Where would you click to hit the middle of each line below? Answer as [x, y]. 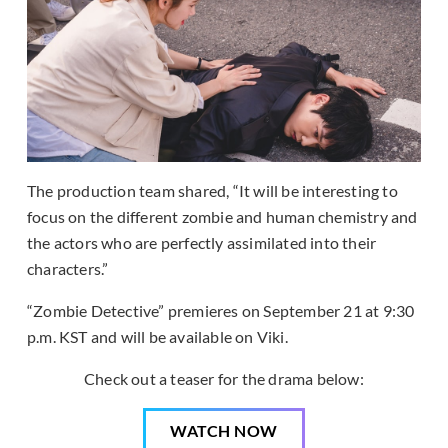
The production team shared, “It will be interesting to [212, 191]
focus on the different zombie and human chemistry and [222, 217]
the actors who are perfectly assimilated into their [202, 243]
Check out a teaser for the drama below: [224, 379]
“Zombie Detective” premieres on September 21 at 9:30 [221, 311]
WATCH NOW [224, 431]
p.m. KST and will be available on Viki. [157, 337]
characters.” [68, 269]
